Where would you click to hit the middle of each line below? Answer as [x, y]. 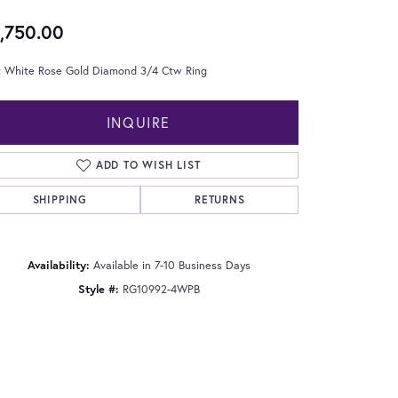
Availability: [58, 265]
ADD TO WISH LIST [148, 164]
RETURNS [219, 199]
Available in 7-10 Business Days [171, 265]
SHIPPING [60, 199]
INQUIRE [139, 122]
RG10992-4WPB [161, 289]
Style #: [98, 289]
